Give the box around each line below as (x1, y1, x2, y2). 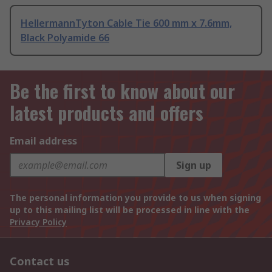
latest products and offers (10, 99, 203, 127)
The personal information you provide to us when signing (10, 192, 261, 204)
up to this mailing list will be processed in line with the (10, 204, 250, 216)
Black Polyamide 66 (21, 31, 109, 45)
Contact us (10, 254, 70, 269)
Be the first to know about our (10, 77, 235, 105)
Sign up (176, 158, 211, 172)
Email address (10, 134, 77, 148)
